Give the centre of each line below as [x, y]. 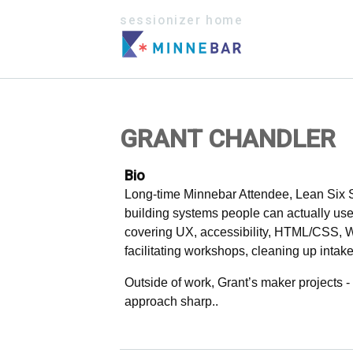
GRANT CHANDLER [228, 138]
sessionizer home [182, 20]
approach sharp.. [172, 301]
